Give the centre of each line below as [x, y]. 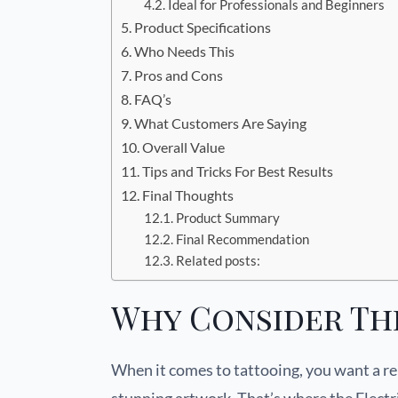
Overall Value [184, 147]
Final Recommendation [242, 240]
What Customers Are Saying [221, 123]
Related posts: [218, 261]
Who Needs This [185, 52]
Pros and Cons [179, 76]
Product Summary [227, 219]
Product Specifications [203, 28]
